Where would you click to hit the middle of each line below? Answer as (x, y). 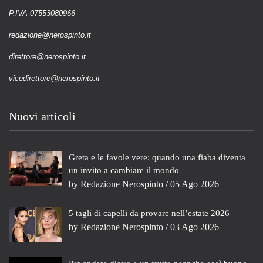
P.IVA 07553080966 (42, 13)
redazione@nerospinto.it (50, 35)
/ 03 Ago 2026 (191, 227)
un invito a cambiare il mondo (124, 170)
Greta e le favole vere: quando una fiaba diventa (157, 157)
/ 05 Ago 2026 (191, 184)
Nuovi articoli (42, 116)
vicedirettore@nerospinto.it (54, 78)
